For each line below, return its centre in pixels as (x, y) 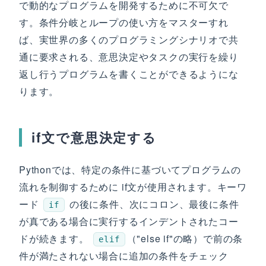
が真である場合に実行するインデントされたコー (129, 221)
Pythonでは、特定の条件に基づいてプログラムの (130, 170)
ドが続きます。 (56, 238)
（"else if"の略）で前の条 (185, 238)
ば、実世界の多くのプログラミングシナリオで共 (129, 39)
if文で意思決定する (94, 137)
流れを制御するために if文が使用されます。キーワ (133, 187)
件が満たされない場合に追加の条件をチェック (124, 256)
